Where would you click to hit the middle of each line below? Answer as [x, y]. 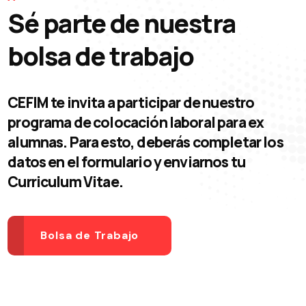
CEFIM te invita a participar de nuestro [131, 102]
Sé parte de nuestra [122, 23]
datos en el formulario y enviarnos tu [127, 162]
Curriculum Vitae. [65, 181]
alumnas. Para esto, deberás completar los [145, 142]
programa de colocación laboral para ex [136, 122]
